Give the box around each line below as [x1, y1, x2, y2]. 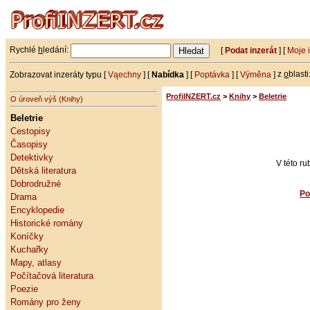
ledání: [43, 45, 69, 55]
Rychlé [10, 45, 39, 55]
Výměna [240, 69, 272, 80]
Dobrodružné [10, 178, 61, 189]
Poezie [10, 283, 38, 294]
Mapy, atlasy [10, 257, 62, 268]
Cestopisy [10, 125, 51, 136]
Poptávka [194, 69, 230, 80]
